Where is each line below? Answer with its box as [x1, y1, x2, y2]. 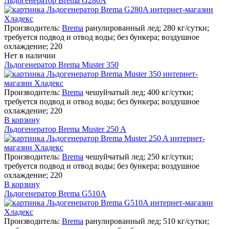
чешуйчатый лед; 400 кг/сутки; [85, 87, 193, 97]
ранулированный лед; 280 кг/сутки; [85, 23, 209, 32]
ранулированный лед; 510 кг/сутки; [85, 216, 209, 225]
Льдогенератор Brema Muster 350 [4, 60, 119, 69]
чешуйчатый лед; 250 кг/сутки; [85, 152, 193, 161]
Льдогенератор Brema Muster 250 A [4, 124, 126, 133]
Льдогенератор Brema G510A [4, 189, 106, 198]
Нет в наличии [4, 51, 56, 60]
